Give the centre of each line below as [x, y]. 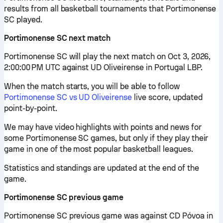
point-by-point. [31, 108]
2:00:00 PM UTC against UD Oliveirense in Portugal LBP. [103, 67]
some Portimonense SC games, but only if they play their [106, 138]
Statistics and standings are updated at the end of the [102, 168]
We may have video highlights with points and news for [103, 127]
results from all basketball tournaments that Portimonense [110, 9]
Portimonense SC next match [57, 38]
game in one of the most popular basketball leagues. [99, 149]
